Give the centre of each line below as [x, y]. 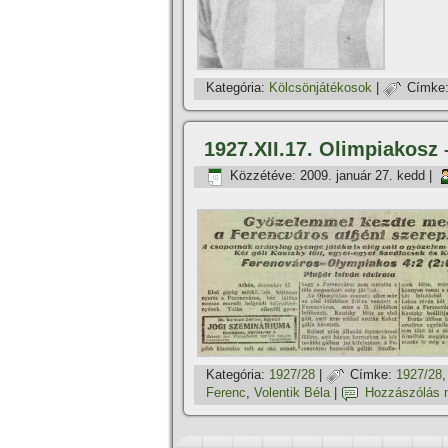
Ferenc [226, 393]
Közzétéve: [263, 176]
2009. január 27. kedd [362, 176]
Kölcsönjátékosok [320, 88]
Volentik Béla [292, 393]
